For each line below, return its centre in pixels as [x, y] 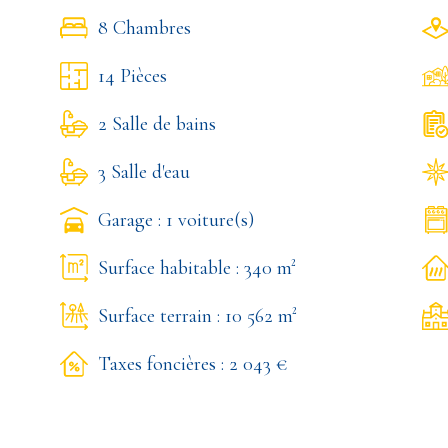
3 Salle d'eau [144, 172]
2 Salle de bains [157, 124]
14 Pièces [132, 76]
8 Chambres [144, 28]
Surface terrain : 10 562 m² [197, 316]
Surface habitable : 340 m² [197, 268]
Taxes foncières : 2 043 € [193, 364]
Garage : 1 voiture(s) [176, 220]
